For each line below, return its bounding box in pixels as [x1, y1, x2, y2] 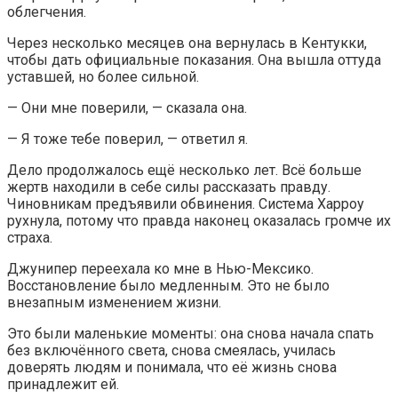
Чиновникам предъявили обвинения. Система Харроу [7, 195, 364, 212]
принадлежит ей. [7, 375, 119, 393]
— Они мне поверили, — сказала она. [7, 99, 247, 116]
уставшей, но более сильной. [7, 68, 199, 85]
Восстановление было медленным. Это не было [7, 276, 330, 294]
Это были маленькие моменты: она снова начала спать [7, 324, 374, 342]
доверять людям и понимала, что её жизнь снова [7, 358, 337, 376]
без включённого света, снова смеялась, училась [7, 341, 336, 359]
